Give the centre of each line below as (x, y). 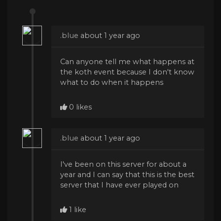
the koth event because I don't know (127, 72)
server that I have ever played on (119, 185)
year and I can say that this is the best (127, 175)
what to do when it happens (112, 83)
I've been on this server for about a (123, 165)
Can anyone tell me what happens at (127, 62)
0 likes (79, 107)
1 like (77, 210)
